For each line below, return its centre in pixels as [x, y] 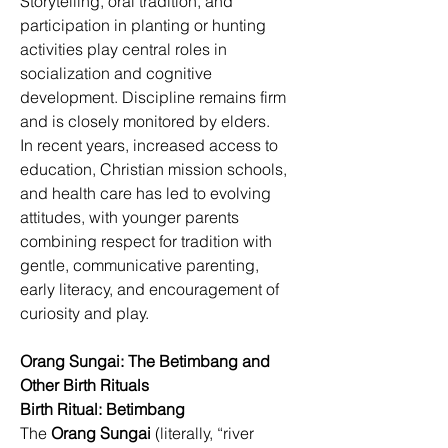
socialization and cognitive [118, 73]
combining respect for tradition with [148, 241]
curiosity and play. [86, 313]
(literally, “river [204, 433]
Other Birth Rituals [84, 385]
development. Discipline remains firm [155, 97]
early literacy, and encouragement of [151, 289]
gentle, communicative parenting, [141, 265]
